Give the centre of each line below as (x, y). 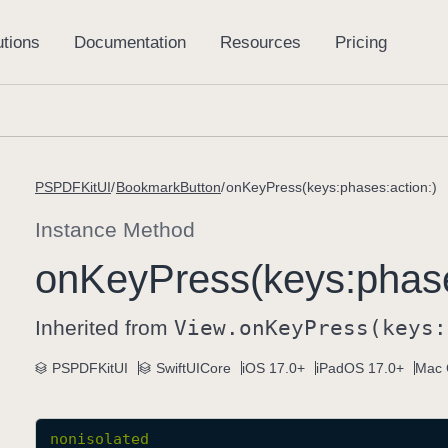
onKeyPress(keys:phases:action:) (331, 187)
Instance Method (115, 229)
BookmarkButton (168, 187)
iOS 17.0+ (273, 368)
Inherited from (104, 327)
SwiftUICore (193, 368)
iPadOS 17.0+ (360, 368)
